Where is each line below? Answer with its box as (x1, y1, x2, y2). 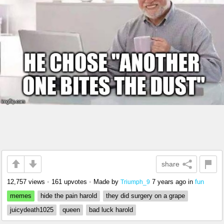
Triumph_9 (120, 178, 150, 185)
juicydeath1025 (10, 205, 53, 213)
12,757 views (7, 177, 45, 185)
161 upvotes (51, 177, 87, 185)
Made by (93, 177, 120, 185)
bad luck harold (89, 205, 133, 213)
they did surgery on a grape (106, 191, 185, 199)
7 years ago (152, 177, 186, 185)
